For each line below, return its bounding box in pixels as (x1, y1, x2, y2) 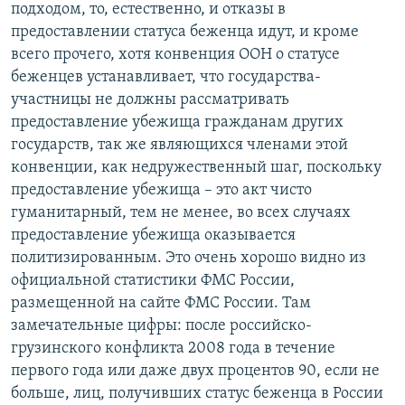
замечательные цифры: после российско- (11, 317, 312, 335)
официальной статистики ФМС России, (11, 272, 295, 290)
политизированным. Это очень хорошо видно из (11, 250, 366, 268)
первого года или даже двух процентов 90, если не (11, 363, 380, 381)
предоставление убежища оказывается (11, 227, 296, 245)
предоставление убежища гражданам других (11, 114, 344, 132)
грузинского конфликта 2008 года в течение (11, 340, 335, 358)
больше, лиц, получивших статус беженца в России (11, 385, 383, 403)
